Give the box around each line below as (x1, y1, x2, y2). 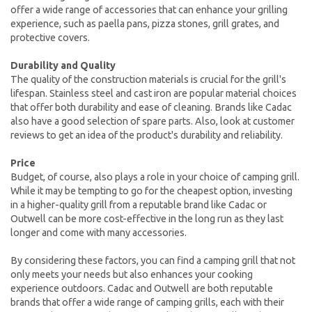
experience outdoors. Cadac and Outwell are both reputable (10, 282, 273, 294)
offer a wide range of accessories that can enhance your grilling (10, 3, 288, 15)
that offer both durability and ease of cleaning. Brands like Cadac (10, 101, 292, 113)
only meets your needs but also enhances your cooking (10, 268, 253, 280)
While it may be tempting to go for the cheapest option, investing (10, 185, 292, 196)
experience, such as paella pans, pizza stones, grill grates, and (10, 17, 279, 29)
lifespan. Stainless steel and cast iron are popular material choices (10, 87, 297, 99)
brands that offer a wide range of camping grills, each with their (10, 296, 284, 308)
